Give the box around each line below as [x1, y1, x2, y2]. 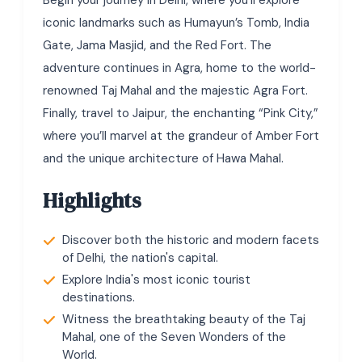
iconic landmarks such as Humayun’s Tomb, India [43, 15, 309, 31]
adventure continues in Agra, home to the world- [43, 60, 316, 76]
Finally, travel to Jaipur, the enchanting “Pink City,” [43, 105, 318, 121]
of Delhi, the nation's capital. [62, 250, 218, 266]
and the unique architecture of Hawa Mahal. [43, 150, 284, 166]
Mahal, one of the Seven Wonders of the [62, 329, 286, 345]
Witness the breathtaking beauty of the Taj [62, 311, 305, 327]
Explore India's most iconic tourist [62, 271, 250, 288]
